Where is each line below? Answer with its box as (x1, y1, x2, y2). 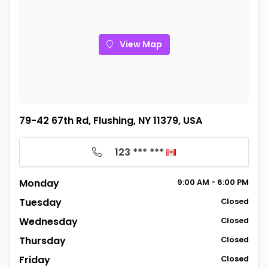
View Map (117, 38, 162, 50)
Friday (19, 253, 50, 267)
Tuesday (19, 196, 62, 209)
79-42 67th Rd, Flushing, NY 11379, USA (19, 114, 202, 127)
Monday (19, 176, 59, 190)
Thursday (19, 234, 66, 248)
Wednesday (19, 215, 78, 229)
